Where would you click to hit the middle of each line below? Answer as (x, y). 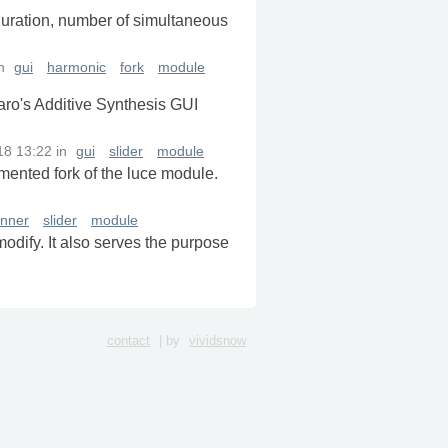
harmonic (76, 68)
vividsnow (217, 341)
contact (128, 341)
